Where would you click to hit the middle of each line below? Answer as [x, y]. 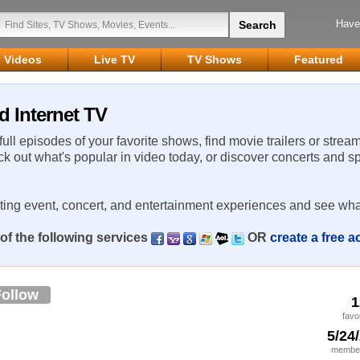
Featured [319, 59]
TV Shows [215, 59]
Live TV [115, 59]
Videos [23, 59]
